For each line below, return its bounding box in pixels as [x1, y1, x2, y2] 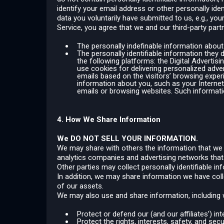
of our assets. [57, 181, 103, 190]
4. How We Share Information [57, 115, 160, 124]
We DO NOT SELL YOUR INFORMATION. [57, 134, 198, 143]
